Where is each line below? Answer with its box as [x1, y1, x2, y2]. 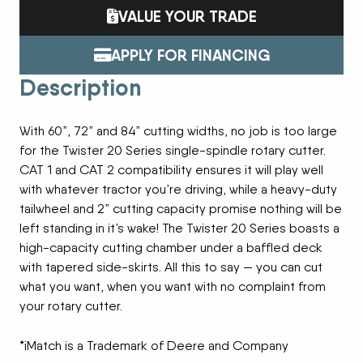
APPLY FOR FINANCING [110, 45, 270, 66]
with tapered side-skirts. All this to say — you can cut [19, 259, 322, 275]
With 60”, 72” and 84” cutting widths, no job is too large [19, 123, 337, 139]
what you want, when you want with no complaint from [19, 279, 326, 295]
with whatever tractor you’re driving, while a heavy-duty [19, 181, 337, 198]
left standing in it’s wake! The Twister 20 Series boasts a [19, 220, 340, 237]
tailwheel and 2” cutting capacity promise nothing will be [19, 201, 342, 217]
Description [19, 74, 141, 102]
